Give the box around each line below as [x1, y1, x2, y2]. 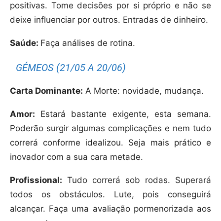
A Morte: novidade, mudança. [83, 86, 204, 96]
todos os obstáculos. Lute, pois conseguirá [10, 189, 211, 200]
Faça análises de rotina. [40, 38, 135, 48]
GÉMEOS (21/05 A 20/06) [16, 62, 126, 74]
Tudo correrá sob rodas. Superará [62, 175, 211, 185]
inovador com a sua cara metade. [10, 152, 143, 162]
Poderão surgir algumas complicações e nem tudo [10, 123, 211, 134]
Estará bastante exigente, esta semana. [35, 109, 211, 119]
